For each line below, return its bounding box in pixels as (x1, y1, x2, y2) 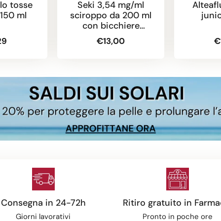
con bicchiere (82, 19, 140, 32)
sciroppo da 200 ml (70, 9, 151, 21)
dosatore (92, 30, 130, 42)
